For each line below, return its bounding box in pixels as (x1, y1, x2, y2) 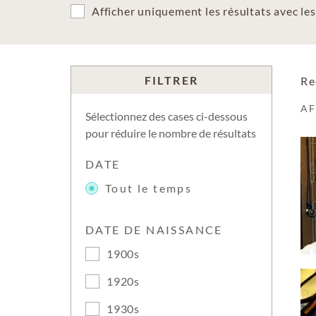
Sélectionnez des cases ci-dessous (85, 109, 248, 123)
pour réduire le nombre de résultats (85, 126, 256, 140)
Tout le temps (105, 181, 193, 195)
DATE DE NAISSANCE (85, 223, 223, 236)
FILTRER (144, 73, 199, 87)
